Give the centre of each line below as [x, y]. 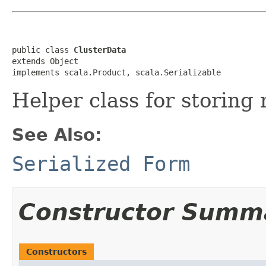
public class [43, 50]
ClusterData [100, 50]
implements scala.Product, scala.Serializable [116, 72]
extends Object [45, 61]
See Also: [57, 134]
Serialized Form [101, 164]
